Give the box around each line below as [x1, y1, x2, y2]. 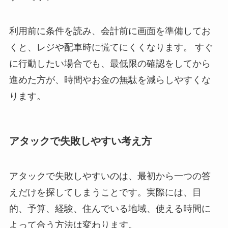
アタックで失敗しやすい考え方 [9, 135, 152, 147]
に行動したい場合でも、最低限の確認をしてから [9, 58, 211, 69]
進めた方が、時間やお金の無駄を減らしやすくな [9, 74, 211, 85]
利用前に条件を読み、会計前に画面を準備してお [9, 25, 211, 36]
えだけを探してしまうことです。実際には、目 [9, 187, 202, 198]
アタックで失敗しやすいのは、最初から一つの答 [9, 171, 211, 182]
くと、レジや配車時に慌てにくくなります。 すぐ [9, 42, 213, 52]
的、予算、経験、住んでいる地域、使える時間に [9, 204, 211, 214]
